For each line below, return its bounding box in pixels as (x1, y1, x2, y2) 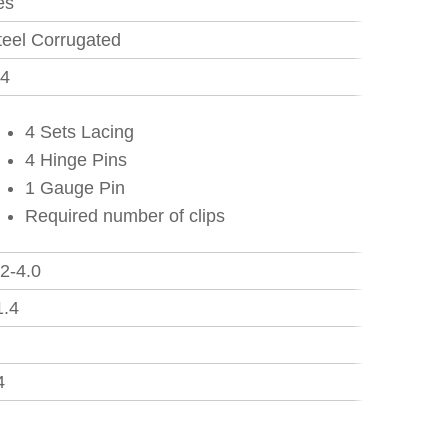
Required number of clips (25, 206, 226, 226)
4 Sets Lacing (25, 122, 135, 142)
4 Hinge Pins (25, 150, 128, 170)
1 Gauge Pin (25, 178, 126, 198)
